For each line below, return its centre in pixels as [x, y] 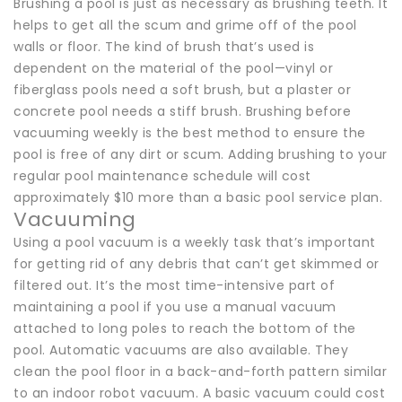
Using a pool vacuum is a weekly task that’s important [195, 242]
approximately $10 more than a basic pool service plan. [198, 197]
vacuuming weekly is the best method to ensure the [190, 132]
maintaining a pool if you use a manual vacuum [175, 306]
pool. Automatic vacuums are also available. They [181, 350]
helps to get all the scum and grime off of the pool [185, 25]
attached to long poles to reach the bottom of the [185, 328]
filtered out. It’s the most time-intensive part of [174, 285]
